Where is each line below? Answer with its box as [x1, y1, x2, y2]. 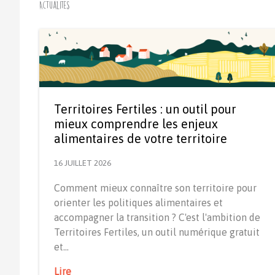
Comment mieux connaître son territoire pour [54, 182, 257, 194]
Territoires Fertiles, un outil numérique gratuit [54, 227, 260, 238]
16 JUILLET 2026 [54, 158, 111, 168]
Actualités [39, 1, 69, 10]
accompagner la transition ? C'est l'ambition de [54, 212, 260, 223]
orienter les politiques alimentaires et [54, 197, 223, 209]
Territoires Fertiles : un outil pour [54, 102, 236, 117]
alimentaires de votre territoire [54, 131, 227, 146]
